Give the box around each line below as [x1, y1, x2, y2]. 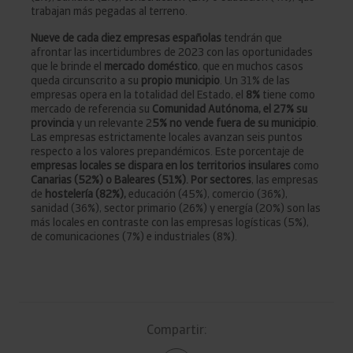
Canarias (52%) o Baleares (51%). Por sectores [31, 173, 251, 188]
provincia [31, 116, 74, 131]
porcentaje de [239, 144, 304, 159]
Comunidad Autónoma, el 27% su [152, 102, 307, 117]
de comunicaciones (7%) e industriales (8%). [31, 229, 237, 244]
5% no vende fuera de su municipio [152, 116, 316, 131]
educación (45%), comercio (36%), [126, 187, 288, 202]
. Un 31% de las [220, 73, 290, 88]
